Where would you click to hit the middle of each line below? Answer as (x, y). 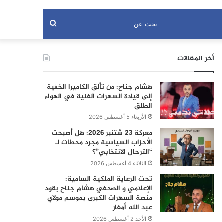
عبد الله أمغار (132, 207)
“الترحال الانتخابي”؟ (122, 152)
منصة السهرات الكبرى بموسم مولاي (99, 198)
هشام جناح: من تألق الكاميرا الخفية (99, 87)
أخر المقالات (195, 59)
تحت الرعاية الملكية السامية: (109, 179)
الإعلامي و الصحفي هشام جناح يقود (98, 189)
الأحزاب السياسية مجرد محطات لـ (103, 142)
